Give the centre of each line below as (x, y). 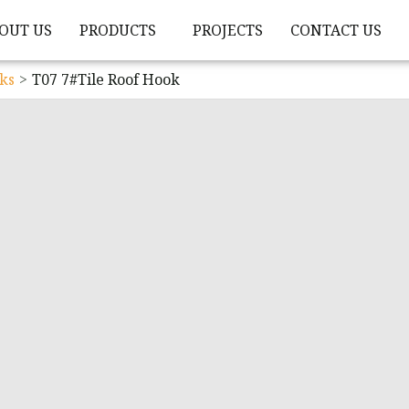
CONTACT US (336, 30)
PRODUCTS (117, 30)
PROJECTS (227, 30)
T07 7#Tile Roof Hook (105, 79)
